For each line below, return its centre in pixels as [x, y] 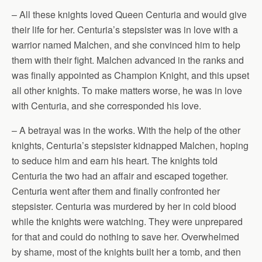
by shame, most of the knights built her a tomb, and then [126, 252]
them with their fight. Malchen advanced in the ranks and [128, 60]
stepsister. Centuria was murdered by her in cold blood [124, 206]
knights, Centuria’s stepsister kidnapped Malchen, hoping [130, 145]
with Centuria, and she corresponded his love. [106, 106]
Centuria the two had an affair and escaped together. [120, 176]
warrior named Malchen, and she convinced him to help [126, 45]
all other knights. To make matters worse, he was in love [127, 90]
